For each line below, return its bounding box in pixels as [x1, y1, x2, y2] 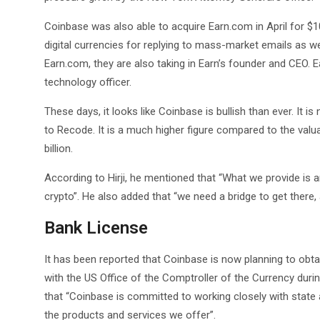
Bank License [44, 218, 148, 238]
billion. [44, 142, 73, 155]
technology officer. [44, 76, 131, 89]
